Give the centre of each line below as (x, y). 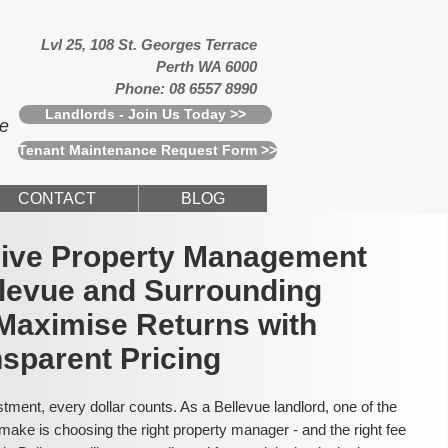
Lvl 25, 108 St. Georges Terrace (149, 44)
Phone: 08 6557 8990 (186, 88)
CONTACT (57, 198)
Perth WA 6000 (206, 66)
